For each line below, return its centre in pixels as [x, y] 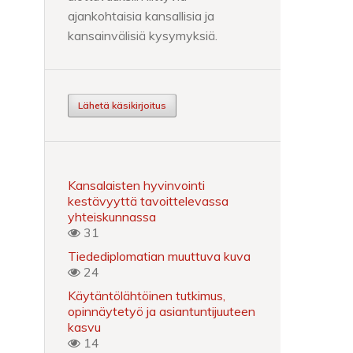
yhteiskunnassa [112, 216]
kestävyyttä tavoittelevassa [148, 201]
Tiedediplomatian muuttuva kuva [159, 256]
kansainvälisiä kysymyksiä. [143, 35]
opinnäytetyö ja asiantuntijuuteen [162, 311]
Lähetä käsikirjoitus [122, 105]
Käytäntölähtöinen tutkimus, [147, 295]
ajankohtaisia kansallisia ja [141, 15]
